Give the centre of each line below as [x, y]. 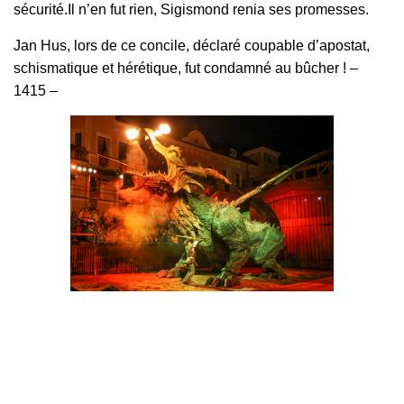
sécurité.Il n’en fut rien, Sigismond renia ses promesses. [191, 9]
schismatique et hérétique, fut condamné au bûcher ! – [186, 68]
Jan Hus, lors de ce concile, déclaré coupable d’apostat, [192, 46]
